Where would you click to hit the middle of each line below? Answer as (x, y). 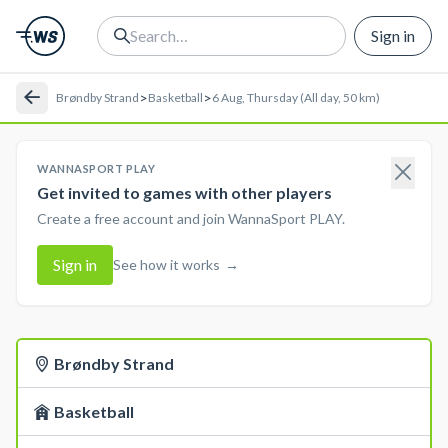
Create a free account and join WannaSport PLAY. (191, 218)
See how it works (166, 264)
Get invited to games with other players (184, 192)
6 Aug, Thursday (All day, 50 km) (296, 97)
